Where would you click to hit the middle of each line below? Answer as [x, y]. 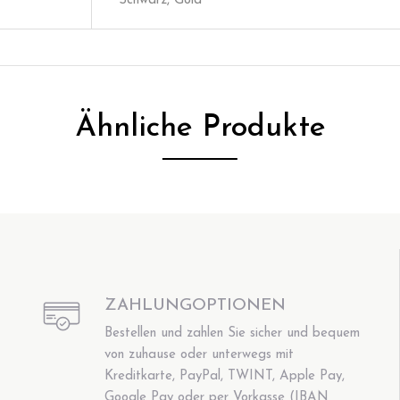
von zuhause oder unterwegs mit [200, 354]
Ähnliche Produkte [200, 128]
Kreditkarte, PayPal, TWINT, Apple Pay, [225, 376]
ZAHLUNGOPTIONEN [196, 306]
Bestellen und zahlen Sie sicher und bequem [233, 333]
